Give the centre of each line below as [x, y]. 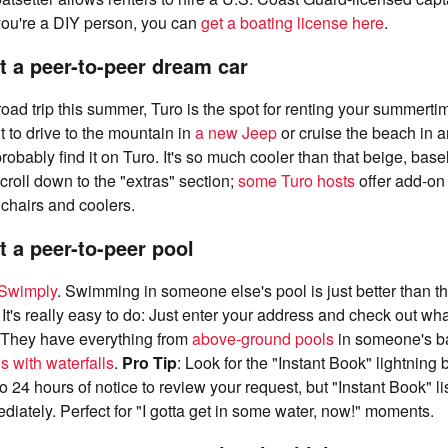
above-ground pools [263, 338]
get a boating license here [292, 22]
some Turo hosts [298, 180]
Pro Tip [149, 362]
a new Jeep [238, 132]
